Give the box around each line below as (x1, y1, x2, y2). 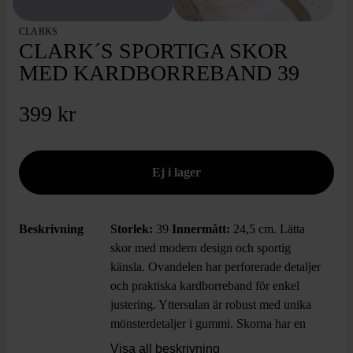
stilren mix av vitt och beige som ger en (110, 336, 305, 349)
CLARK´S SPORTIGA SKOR (19, 39, 288, 63)
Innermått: (169, 222, 233, 236)
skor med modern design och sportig (110, 241, 291, 255)
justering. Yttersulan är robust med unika (110, 298, 311, 311)
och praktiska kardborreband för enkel (110, 279, 299, 292)
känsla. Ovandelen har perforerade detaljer (110, 260, 321, 273)
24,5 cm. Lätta (233, 222, 305, 236)
